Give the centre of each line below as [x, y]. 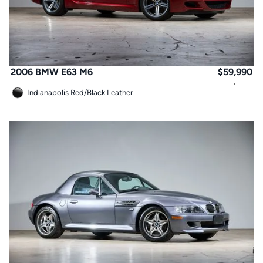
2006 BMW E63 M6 [52, 72]
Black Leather [110, 92]
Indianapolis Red [55, 92]
